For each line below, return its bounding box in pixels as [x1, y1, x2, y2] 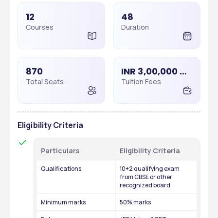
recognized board [120, 181, 170, 189]
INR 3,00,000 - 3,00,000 [180, 65, 187, 77]
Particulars [41, 146, 79, 155]
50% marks [120, 198, 151, 206]
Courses [26, 22, 54, 32]
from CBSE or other [120, 173, 172, 181]
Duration [121, 22, 149, 32]
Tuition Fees [121, 77, 161, 86]
